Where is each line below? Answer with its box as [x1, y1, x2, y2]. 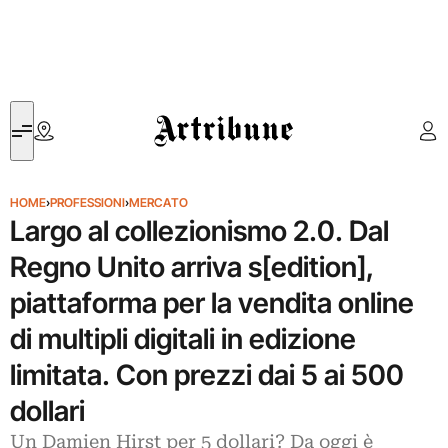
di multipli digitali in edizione [10, 322, 356, 356]
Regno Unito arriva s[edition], [10, 250, 374, 284]
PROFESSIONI [50, 195, 125, 210]
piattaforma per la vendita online [10, 286, 414, 320]
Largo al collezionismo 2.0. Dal [10, 214, 389, 248]
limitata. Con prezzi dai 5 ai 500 [10, 358, 404, 392]
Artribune [154, 103, 213, 122]
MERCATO [129, 195, 188, 210]
